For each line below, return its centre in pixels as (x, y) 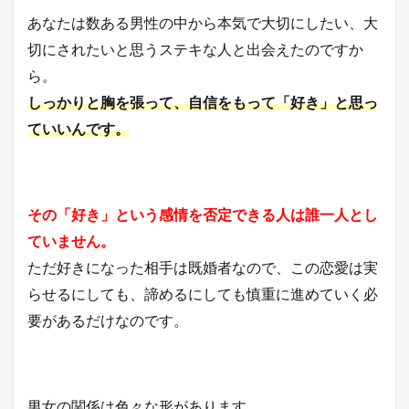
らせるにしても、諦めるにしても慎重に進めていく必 (203, 293)
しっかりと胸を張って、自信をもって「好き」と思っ (203, 101)
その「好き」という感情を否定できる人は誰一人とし (203, 214)
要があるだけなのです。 (108, 320)
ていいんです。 (79, 128)
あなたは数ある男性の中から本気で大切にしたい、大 (203, 22)
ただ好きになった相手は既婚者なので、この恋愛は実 (203, 267)
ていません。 (71, 240)
